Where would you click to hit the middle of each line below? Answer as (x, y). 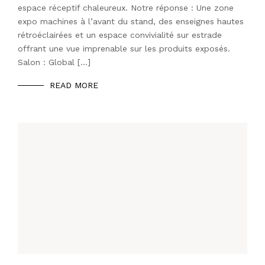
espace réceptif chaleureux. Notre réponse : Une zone (126, 8)
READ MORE (74, 85)
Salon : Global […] (54, 62)
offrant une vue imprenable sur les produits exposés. (124, 49)
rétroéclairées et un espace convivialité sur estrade (120, 35)
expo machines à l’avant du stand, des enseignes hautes (131, 22)
